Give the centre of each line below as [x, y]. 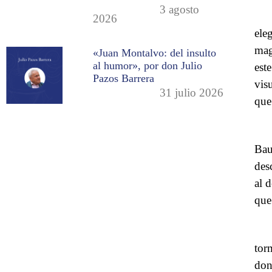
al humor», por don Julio [148, 66]
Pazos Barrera [124, 79]
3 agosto [180, 9]
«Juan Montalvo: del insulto [155, 53]
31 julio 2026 [192, 93]
